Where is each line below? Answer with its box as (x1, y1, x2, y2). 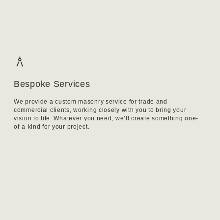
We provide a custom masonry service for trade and (14, 98, 167, 106)
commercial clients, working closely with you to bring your (14, 107, 187, 114)
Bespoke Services (14, 79, 90, 89)
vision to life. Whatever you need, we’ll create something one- (14, 115, 199, 122)
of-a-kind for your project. (14, 123, 90, 131)
